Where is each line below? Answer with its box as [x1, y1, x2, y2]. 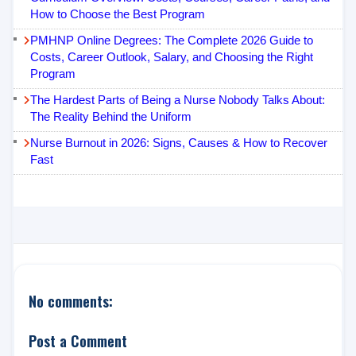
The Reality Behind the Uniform [30, 110, 192, 124]
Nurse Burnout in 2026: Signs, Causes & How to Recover [30, 136, 327, 150]
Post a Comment [29, 329, 127, 351]
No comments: [29, 290, 113, 312]
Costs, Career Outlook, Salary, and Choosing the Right [30, 50, 313, 64]
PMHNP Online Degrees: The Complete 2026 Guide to [30, 33, 313, 48]
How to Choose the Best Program [30, 7, 205, 21]
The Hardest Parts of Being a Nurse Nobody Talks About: [30, 93, 325, 107]
